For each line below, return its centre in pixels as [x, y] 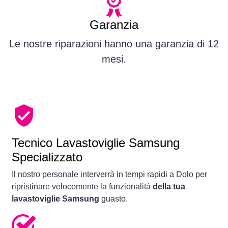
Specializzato [47, 157]
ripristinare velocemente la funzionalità [82, 187]
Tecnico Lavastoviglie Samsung [96, 143]
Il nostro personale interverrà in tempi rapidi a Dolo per [109, 175]
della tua [169, 187]
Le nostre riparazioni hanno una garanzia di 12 [114, 44]
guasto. [113, 199]
